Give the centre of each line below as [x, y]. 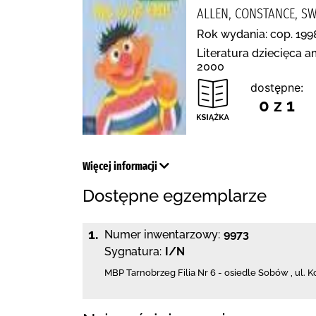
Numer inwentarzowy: [162, 235]
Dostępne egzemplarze [175, 196]
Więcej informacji [121, 166]
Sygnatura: [133, 251]
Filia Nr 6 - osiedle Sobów [233, 273]
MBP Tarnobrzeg [140, 273]
